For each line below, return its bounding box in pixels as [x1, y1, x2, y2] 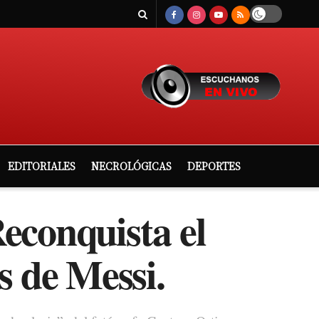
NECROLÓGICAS [91, 159, 172, 173]
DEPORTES [187, 159, 241, 173]
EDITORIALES [8, 159, 75, 173]
